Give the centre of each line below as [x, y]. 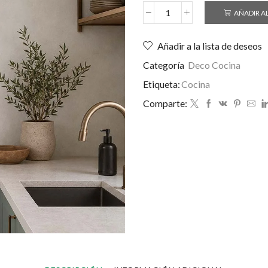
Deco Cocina [214, 65]
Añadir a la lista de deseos [210, 46]
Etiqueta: [162, 84]
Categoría [165, 65]
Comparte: [165, 103]
